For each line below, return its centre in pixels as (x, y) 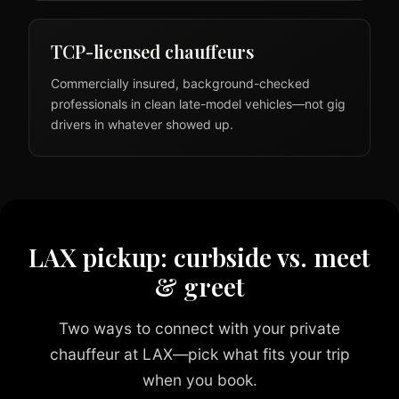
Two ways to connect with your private (199, 329)
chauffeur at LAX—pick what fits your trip (199, 354)
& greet (199, 287)
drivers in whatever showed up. (142, 125)
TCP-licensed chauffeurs (152, 52)
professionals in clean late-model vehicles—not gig (198, 104)
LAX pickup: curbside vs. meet (199, 257)
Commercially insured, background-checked (180, 84)
